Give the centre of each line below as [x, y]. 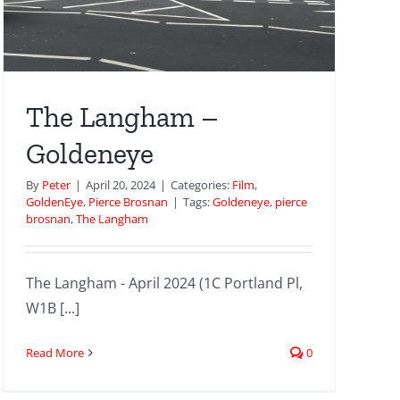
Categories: [201, 185]
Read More [54, 353]
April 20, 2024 [120, 185]
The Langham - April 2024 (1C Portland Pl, [164, 283]
